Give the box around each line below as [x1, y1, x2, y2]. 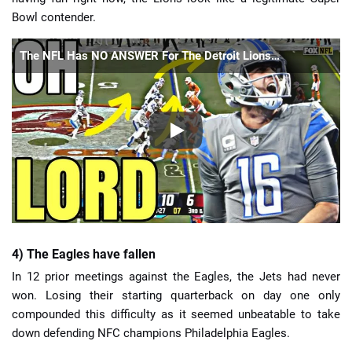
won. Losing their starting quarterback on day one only [12, 288, 340, 303]
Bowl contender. [12, 9, 96, 24]
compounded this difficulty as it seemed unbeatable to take [12, 307, 340, 322]
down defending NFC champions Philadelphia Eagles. [12, 326, 290, 341]
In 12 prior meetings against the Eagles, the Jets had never [12, 269, 340, 284]
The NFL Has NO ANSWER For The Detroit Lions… [20, 48, 280, 63]
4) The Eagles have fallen [12, 246, 156, 262]
